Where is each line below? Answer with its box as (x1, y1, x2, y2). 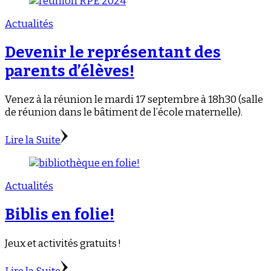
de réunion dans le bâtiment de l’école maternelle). (5, 106, 243, 119)
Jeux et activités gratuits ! (5, 237, 121, 250)
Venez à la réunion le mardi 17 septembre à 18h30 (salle (5, 93, 263, 106)
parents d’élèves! (5, 62, 134, 81)
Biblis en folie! (5, 205, 114, 224)
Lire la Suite (5, 134, 60, 147)
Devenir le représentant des (5, 43, 221, 62)
